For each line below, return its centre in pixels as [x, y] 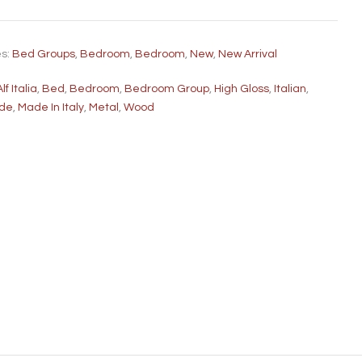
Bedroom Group [167, 88]
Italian [290, 88]
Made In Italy [51, 107]
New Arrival [248, 54]
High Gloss [242, 88]
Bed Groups [44, 54]
